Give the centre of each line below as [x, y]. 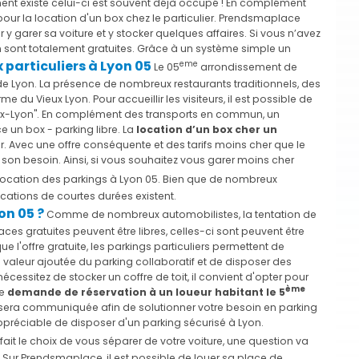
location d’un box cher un [207, 129]
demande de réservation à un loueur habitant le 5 [146, 292]
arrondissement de [248, 67]
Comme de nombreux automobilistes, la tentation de [180, 214]
